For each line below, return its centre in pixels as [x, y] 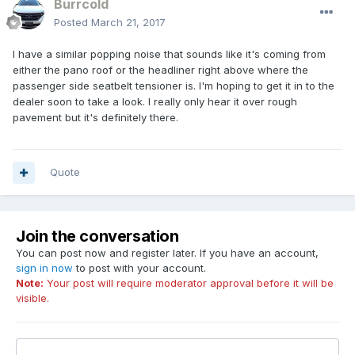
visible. [32, 298]
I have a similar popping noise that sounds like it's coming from [169, 54]
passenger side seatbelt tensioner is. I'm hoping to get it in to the [174, 86]
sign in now [44, 268]
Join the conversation [97, 237]
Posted [73, 23]
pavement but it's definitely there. [95, 118]
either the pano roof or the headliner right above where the [160, 70]
